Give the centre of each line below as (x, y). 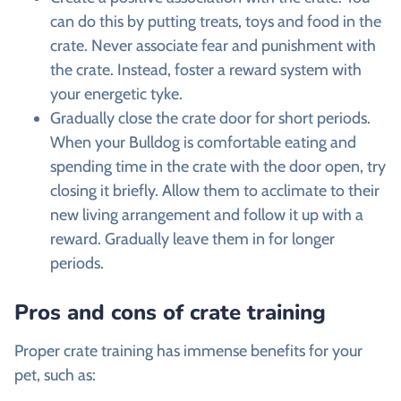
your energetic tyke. (116, 94)
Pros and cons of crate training (170, 312)
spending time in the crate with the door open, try (218, 166)
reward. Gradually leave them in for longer (192, 239)
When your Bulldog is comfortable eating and (203, 142)
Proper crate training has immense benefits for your (188, 350)
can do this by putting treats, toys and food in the (216, 21)
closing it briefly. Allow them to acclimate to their (215, 190)
